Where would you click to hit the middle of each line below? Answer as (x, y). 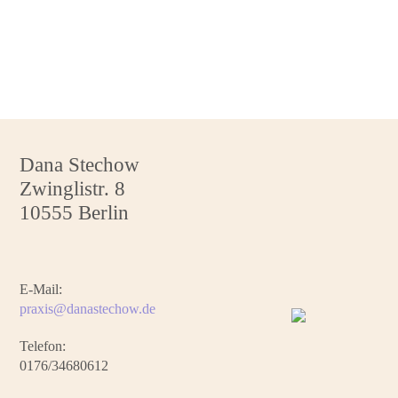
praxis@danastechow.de (88, 308)
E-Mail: (41, 289)
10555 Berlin (75, 212)
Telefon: (43, 346)
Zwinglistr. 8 (73, 188)
